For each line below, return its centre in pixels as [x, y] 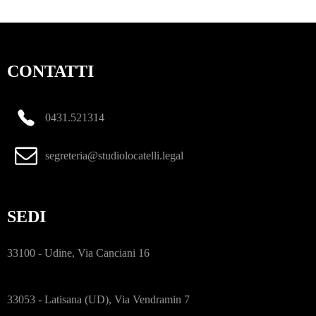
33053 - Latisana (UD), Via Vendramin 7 [98, 299]
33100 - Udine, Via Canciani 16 [78, 253]
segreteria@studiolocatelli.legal [114, 156]
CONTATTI [50, 71]
